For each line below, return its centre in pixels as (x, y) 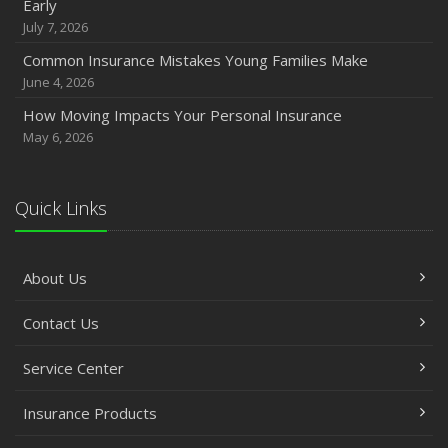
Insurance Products (90, 413)
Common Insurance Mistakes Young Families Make (195, 60)
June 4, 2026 (58, 82)
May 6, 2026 (58, 137)
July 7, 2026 (55, 27)
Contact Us (61, 323)
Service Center (73, 368)
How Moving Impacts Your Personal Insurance (182, 115)
